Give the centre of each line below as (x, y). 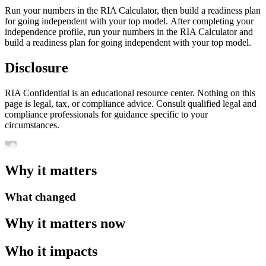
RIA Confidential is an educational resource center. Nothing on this (130, 93)
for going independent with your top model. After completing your (129, 21)
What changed (40, 197)
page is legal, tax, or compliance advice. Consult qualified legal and (131, 104)
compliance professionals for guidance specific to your (106, 115)
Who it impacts (51, 251)
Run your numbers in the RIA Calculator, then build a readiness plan (133, 11)
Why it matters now (65, 223)
